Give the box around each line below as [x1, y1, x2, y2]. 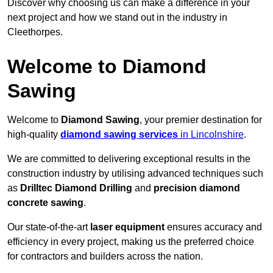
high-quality [7, 129, 60, 140]
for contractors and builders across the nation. [7, 251, 203, 262]
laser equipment [90, 222, 165, 233]
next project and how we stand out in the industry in [7, 12, 227, 23]
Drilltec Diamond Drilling [20, 183, 132, 194]
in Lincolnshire [178, 129, 244, 140]
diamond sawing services [60, 129, 178, 140]
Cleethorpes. [7, 27, 63, 38]
